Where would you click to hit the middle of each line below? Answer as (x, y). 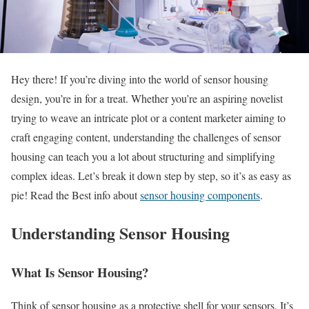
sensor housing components (200, 195)
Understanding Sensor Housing (120, 232)
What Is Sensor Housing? (80, 272)
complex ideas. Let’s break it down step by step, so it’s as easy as (151, 175)
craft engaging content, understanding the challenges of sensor (146, 137)
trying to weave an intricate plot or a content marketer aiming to (148, 117)
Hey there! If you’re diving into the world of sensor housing (140, 79)
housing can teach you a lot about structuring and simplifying (143, 156)
